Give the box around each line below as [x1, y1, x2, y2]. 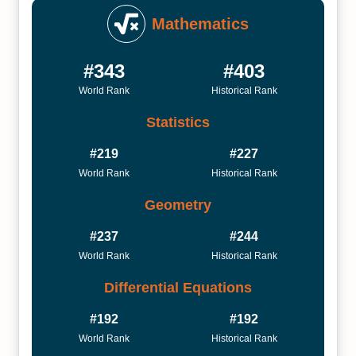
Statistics [146, 114, 210, 130]
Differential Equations [104, 279, 252, 296]
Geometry [145, 196, 211, 213]
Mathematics [152, 15, 249, 33]
